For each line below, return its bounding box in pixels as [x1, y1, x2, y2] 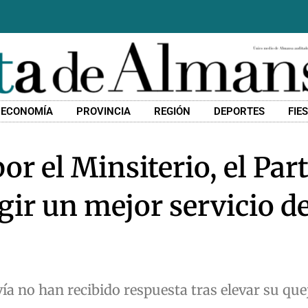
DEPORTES [214, 105, 265, 118]
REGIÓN [154, 105, 191, 118]
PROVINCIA [76, 105, 131, 118]
